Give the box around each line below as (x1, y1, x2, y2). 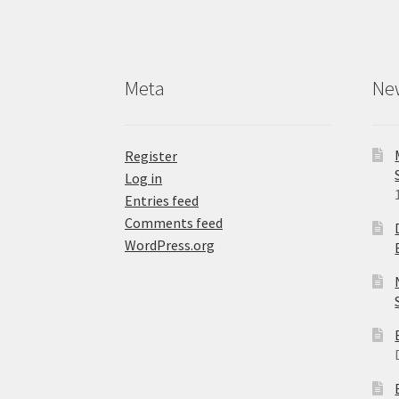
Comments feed (125, 214, 224, 232)
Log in (125, 169, 163, 188)
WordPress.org (125, 236, 216, 255)
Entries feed (125, 191, 199, 210)
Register (125, 147, 178, 166)
